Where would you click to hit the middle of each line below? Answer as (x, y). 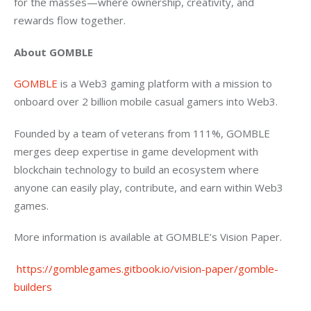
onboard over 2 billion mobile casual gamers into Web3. (146, 102)
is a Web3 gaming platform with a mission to (168, 84)
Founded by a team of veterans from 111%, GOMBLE (143, 133)
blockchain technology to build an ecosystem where (138, 169)
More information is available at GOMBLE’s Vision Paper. (148, 237)
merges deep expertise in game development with (137, 151)
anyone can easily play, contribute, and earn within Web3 (150, 187)
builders (33, 286)
